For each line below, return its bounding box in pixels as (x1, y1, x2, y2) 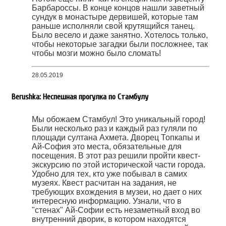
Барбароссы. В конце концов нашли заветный (32, 4, 204, 13)
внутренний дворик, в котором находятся (32, 214, 186, 223)
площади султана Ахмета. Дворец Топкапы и (32, 133, 200, 142)
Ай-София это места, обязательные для (32, 142, 182, 151)
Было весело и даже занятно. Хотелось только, (32, 31, 208, 40)
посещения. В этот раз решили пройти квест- (32, 151, 200, 160)
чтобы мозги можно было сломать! (32, 49, 161, 58)
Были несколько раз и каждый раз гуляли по (32, 124, 197, 133)
